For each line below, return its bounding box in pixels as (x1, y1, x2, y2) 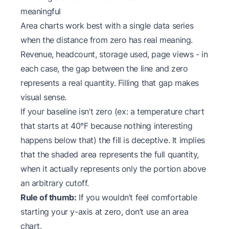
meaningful (20, 6, 61, 16)
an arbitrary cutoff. (20, 177, 89, 188)
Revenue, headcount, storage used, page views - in (20, 49, 208, 59)
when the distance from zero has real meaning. (20, 34, 193, 45)
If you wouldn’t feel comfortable (76, 192, 197, 202)
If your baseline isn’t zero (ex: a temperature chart (20, 106, 204, 117)
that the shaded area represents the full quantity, (20, 149, 199, 159)
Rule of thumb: (20, 192, 77, 202)
